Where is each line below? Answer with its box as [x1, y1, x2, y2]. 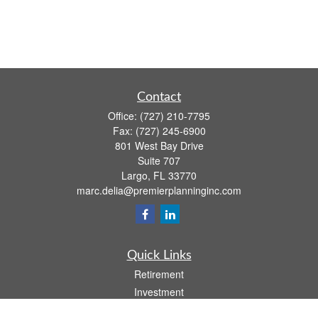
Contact [137, 91, 181, 104]
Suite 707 [138, 153, 180, 168]
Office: [108, 109, 140, 123]
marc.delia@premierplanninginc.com [77, 183, 241, 197]
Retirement [134, 267, 184, 281]
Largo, [121, 168, 150, 182]
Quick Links [126, 249, 192, 262]
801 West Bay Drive [114, 138, 204, 153]
